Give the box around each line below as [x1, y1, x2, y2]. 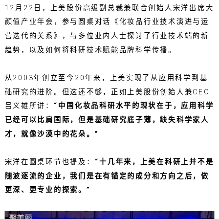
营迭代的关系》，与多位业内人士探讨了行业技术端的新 [4, 31, 209, 40]
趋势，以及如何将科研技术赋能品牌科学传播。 [4, 45, 176, 54]
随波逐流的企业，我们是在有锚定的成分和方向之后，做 [4, 172, 209, 180]
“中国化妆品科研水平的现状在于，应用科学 [53, 102, 214, 110]
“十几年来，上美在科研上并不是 [94, 157, 214, 166]
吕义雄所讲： [4, 102, 54, 110]
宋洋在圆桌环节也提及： [4, 157, 95, 166]
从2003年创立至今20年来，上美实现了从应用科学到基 [4, 73, 208, 82]
